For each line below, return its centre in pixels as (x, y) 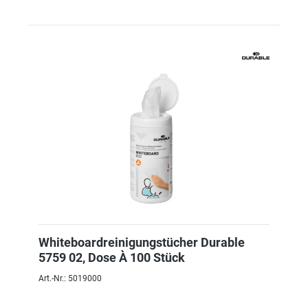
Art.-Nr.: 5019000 (70, 278)
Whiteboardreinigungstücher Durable (142, 242)
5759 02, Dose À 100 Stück (112, 257)
